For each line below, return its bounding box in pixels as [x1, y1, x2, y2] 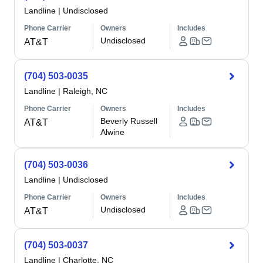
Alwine [100, 127, 125, 137]
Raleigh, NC [63, 86, 107, 96]
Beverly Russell [100, 116, 158, 126]
